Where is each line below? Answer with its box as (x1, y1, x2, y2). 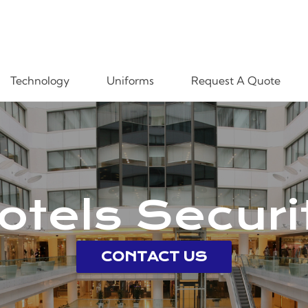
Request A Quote (190, 73, 280, 87)
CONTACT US (101, 248, 207, 265)
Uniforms (106, 73, 154, 87)
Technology (10, 73, 69, 87)
